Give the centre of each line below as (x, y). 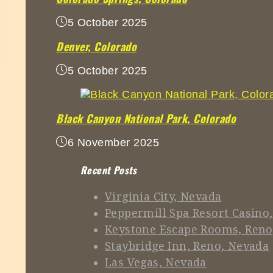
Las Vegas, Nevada (156, 262)
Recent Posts (109, 170)
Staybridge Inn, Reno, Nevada (187, 246)
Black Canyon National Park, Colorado (146, 119)
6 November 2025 (113, 143)
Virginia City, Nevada (163, 196)
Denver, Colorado (96, 47)
